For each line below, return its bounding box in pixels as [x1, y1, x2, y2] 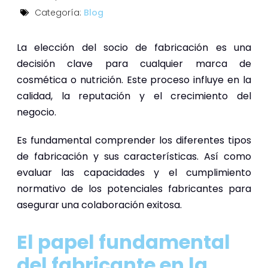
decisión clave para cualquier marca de [17, 56, 251, 71]
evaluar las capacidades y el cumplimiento [17, 165, 251, 179]
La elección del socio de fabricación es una [17, 40, 251, 54]
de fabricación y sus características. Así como [17, 149, 251, 163]
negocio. [17, 105, 56, 119]
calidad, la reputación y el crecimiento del [17, 89, 251, 103]
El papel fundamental [17, 228, 230, 255]
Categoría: [35, 7, 84, 19]
